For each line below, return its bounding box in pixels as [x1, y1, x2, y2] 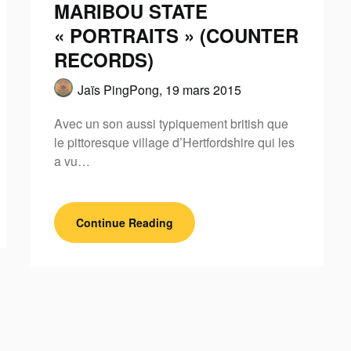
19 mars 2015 [165, 80, 241, 99]
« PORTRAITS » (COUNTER [53, 21, 299, 49]
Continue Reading [75, 214, 173, 230]
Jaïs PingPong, [77, 80, 165, 99]
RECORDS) [53, 45, 154, 73]
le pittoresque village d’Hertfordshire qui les [53, 132, 295, 151]
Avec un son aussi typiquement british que [53, 114, 288, 132]
